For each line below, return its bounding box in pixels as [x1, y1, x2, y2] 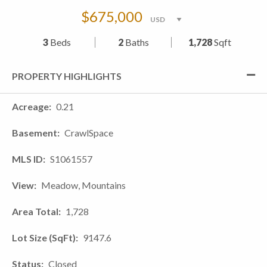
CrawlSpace [64, 127, 113, 138]
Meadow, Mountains [41, 179, 126, 191]
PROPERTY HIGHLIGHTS [12, 70, 122, 82]
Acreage [12, 101, 49, 112]
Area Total [12, 206, 58, 217]
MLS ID [12, 153, 43, 164]
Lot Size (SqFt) [12, 232, 76, 243]
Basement [12, 127, 57, 138]
